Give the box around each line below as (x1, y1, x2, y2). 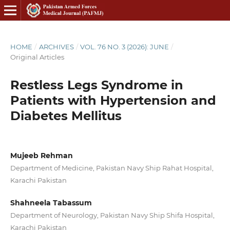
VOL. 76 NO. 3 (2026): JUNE (80, 42, 169, 51)
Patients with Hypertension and (10, 92, 216, 108)
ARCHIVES (39, 42, 74, 51)
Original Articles (10, 52, 64, 61)
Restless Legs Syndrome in (10, 77, 183, 92)
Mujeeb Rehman (10, 150, 73, 160)
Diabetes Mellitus (10, 108, 122, 123)
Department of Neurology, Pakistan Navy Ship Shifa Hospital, (10, 211, 215, 219)
